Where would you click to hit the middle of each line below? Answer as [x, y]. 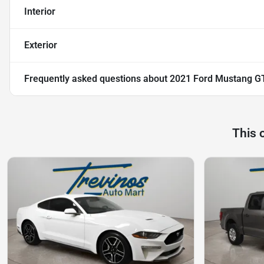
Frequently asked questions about [97, 79]
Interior [40, 12]
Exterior [41, 45]
